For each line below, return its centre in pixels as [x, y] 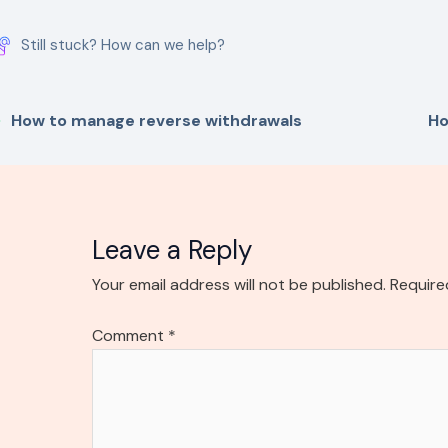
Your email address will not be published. [238, 285]
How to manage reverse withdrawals [157, 121]
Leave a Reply [171, 250]
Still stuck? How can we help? [123, 45]
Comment [129, 336]
